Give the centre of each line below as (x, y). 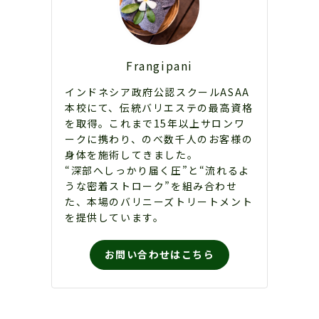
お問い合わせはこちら (159, 255)
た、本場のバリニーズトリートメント (159, 201)
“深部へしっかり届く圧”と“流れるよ (157, 170)
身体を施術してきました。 (132, 154)
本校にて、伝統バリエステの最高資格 (159, 107)
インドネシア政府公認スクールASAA (157, 91)
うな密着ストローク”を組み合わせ (151, 185)
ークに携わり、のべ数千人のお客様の (159, 138)
